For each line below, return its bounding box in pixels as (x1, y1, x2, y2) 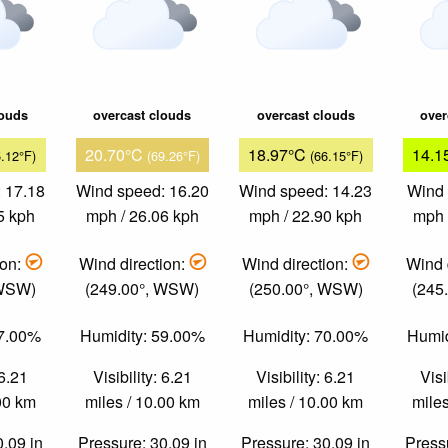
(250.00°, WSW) (248, 276, 363, 300)
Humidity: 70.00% (243, 324, 369, 348)
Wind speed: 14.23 (239, 179, 373, 203)
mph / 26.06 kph (85, 204, 199, 228)
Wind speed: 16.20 (75, 179, 209, 203)
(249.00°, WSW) (85, 276, 200, 300)
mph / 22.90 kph (249, 204, 363, 228)
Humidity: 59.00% (79, 324, 205, 348)
